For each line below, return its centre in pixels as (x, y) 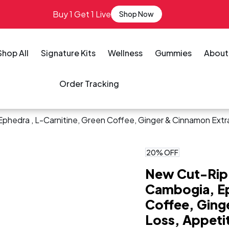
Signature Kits (68, 53)
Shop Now (136, 14)
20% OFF (162, 152)
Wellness (125, 53)
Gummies (174, 53)
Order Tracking (89, 84)
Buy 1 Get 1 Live (82, 14)
